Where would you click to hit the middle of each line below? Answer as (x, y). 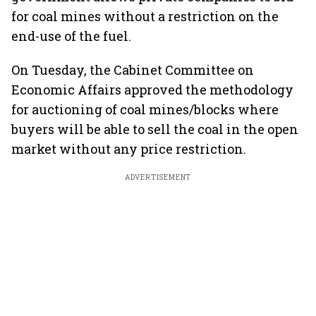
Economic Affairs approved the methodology (152, 90)
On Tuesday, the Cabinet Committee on (133, 70)
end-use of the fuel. (71, 36)
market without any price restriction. (129, 149)
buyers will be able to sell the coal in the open (155, 129)
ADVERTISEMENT (158, 177)
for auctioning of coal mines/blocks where (145, 109)
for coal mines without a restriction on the (145, 16)
